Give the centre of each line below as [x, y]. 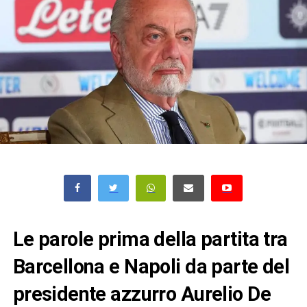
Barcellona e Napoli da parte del [151, 266]
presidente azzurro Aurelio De [142, 294]
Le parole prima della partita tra [150, 239]
